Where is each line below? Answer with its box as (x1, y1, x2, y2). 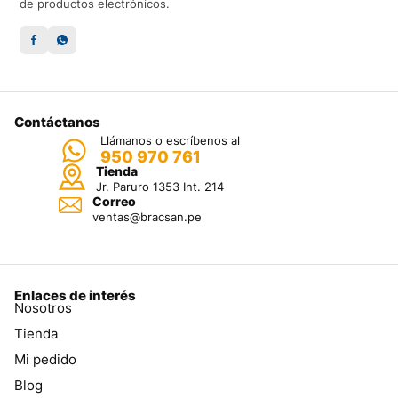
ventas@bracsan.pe (92, 210, 202, 225)
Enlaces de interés (14, 287, 136, 305)
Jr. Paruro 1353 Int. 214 (95, 179, 224, 195)
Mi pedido (14, 351, 76, 369)
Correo (92, 194, 136, 210)
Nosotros (14, 299, 72, 317)
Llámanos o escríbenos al (99, 133, 240, 148)
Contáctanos (14, 114, 100, 131)
